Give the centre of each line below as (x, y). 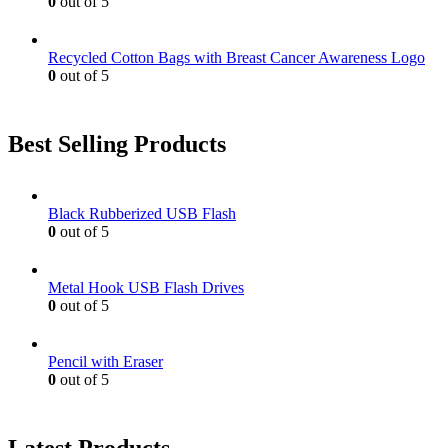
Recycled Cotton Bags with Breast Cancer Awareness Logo (236, 57)
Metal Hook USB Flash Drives (146, 288)
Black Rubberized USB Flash (142, 214)
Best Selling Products (117, 143)
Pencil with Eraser (105, 362)
